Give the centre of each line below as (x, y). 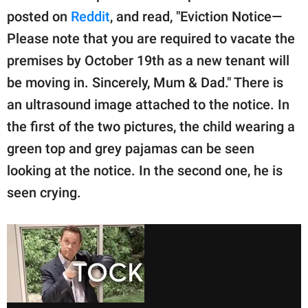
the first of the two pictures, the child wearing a (151, 126)
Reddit (90, 16)
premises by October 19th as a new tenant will (148, 60)
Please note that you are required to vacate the (151, 38)
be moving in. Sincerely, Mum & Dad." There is (145, 82)
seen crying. (46, 192)
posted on (39, 16)
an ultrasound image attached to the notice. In (148, 104)
